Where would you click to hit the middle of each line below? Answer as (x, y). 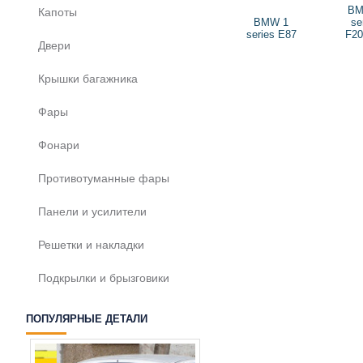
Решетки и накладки (91, 245)
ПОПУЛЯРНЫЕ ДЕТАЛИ (87, 319)
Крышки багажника (88, 79)
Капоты (58, 12)
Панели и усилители (92, 211)
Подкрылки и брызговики (104, 278)
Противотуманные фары (104, 178)
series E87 (271, 34)
